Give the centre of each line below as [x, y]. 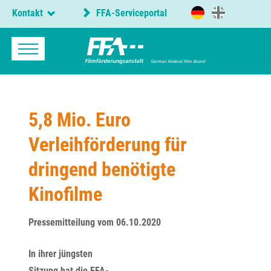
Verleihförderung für [108, 145]
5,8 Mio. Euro [80, 120]
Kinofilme [65, 194]
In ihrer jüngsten [60, 254]
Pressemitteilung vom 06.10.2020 [95, 222]
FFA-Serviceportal [130, 13]
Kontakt [28, 13]
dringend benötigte [102, 169]
